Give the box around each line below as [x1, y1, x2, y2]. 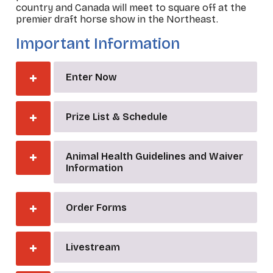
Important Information [16, 34, 180, 53]
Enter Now [65, 71, 116, 83]
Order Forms [65, 202, 127, 213]
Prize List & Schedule [65, 111, 168, 122]
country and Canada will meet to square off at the [16, 2, 247, 13]
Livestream [65, 241, 120, 253]
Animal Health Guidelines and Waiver [65, 151, 243, 162]
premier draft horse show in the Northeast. [16, 13, 219, 25]
